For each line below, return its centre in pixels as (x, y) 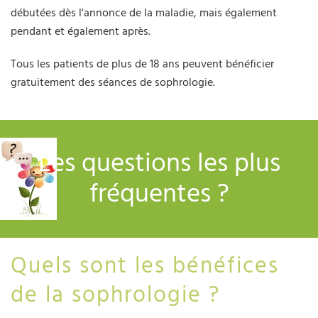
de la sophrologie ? (115, 295)
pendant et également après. (81, 31)
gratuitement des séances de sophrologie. (113, 82)
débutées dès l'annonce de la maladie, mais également (144, 12)
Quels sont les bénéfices (145, 266)
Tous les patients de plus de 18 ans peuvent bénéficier (142, 64)
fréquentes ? (159, 194)
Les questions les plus (159, 163)
